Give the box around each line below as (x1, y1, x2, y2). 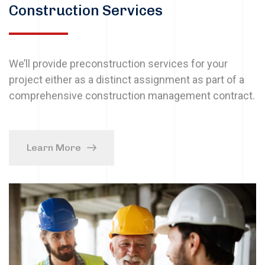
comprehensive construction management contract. (9, 89, 255, 102)
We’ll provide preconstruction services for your (9, 57, 228, 70)
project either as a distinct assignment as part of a (9, 73, 244, 86)
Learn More (27, 142, 81, 154)
